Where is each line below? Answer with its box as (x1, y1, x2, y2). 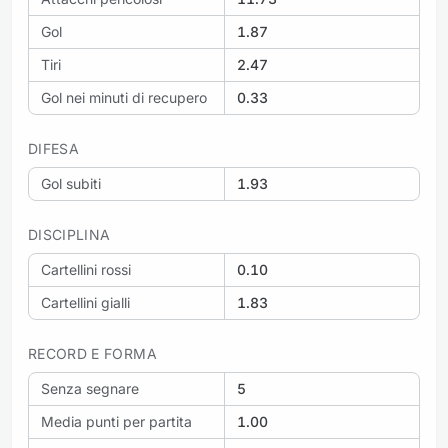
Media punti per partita (41, 413, 192, 430)
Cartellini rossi (41, 261, 131, 278)
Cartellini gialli (41, 294, 130, 311)
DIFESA (28, 140, 80, 157)
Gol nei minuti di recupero (41, 89, 207, 106)
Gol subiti (41, 175, 101, 192)
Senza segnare (41, 380, 139, 397)
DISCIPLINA (28, 226, 111, 243)
